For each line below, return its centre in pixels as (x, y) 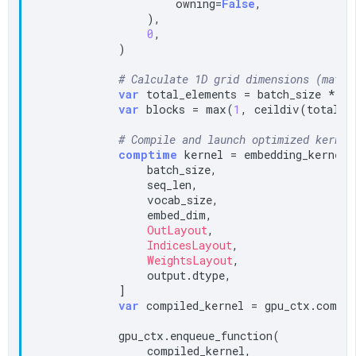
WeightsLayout (190, 260)
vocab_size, (126, 199)
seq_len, (116, 184)
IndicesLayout (190, 245)
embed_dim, (123, 215)
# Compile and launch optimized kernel (236, 139)
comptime (148, 154)
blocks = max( (187, 109)
